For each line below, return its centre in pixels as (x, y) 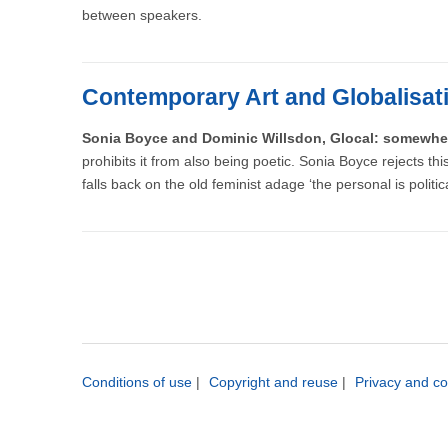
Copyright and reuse (273, 382)
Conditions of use (137, 382)
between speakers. (142, 15)
